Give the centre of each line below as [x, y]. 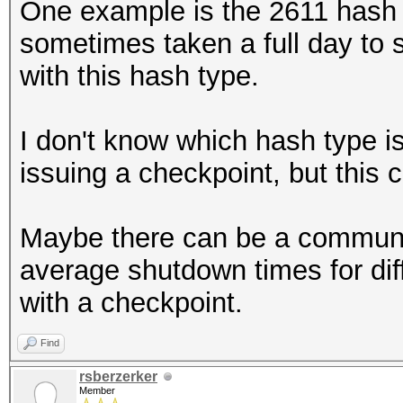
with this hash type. [139, 76]
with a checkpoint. [131, 303]
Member [97, 390]
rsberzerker [118, 376]
